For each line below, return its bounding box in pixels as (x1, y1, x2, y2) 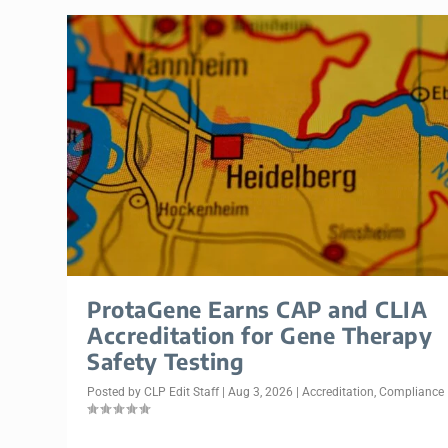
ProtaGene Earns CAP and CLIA (87, 295, 428, 324)
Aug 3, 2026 (228, 385, 294, 400)
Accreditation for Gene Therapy (87, 321, 433, 350)
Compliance (379, 385, 445, 400)
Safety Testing (87, 347, 245, 376)
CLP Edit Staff (144, 385, 220, 400)
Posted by (87, 385, 145, 400)
